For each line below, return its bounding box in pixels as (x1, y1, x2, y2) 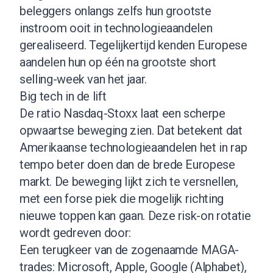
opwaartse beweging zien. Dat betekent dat (19, 122, 243, 138)
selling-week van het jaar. (19, 71, 147, 87)
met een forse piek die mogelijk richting (19, 191, 224, 206)
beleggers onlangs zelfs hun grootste (19, 3, 211, 18)
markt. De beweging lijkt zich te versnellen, (19, 174, 238, 189)
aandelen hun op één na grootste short (19, 54, 217, 69)
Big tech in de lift (19, 88, 107, 104)
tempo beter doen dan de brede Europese (19, 157, 235, 172)
